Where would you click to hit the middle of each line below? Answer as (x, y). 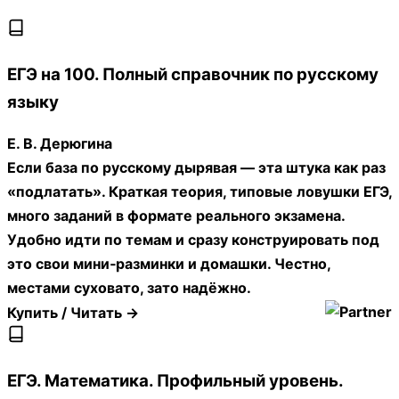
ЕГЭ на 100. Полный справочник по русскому (193, 74)
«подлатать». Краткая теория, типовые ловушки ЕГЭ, (199, 192)
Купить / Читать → (73, 312)
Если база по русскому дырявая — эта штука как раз (196, 168)
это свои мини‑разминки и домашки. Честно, (169, 264)
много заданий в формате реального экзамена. (176, 216)
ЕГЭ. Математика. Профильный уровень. (175, 381)
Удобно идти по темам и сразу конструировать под (193, 240)
